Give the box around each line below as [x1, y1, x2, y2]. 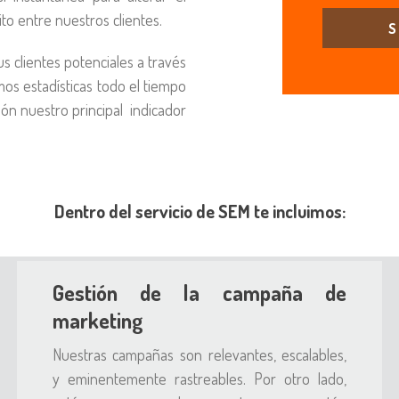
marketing [52, 306, 143, 334]
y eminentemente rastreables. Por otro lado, [52, 369, 347, 388]
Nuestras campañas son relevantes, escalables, [52, 345, 347, 364]
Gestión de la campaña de [52, 279, 347, 306]
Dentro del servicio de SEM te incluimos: [53, 199, 346, 223]
